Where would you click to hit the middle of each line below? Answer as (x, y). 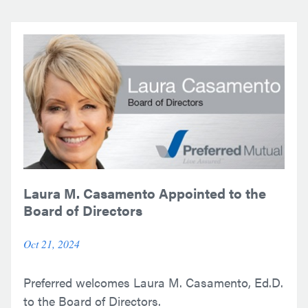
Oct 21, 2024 (52, 244)
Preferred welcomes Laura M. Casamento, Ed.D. (153, 283)
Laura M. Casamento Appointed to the (145, 192)
